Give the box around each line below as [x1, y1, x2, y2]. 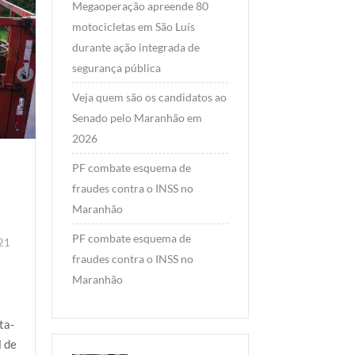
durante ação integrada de [71, 40, 200, 55]
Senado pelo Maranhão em [71, 111, 202, 125]
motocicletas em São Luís [71, 20, 195, 34]
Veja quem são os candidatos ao [71, 90, 227, 105]
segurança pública [71, 61, 161, 75]
